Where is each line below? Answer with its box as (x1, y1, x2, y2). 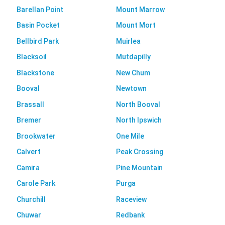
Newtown (116, 84, 147, 93)
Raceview (116, 195, 147, 203)
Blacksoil (16, 53, 47, 61)
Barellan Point (16, 5, 63, 14)
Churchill (16, 195, 46, 203)
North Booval (116, 100, 160, 108)
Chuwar (16, 211, 41, 219)
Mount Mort (116, 21, 156, 30)
